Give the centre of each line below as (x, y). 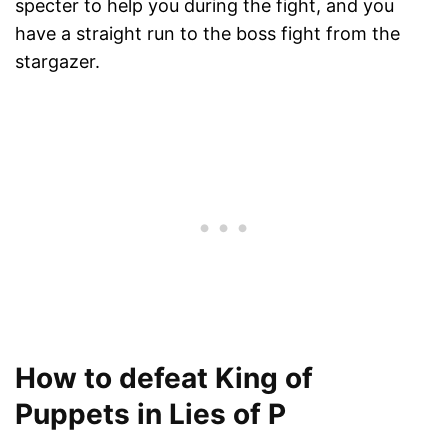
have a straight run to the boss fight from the (207, 33)
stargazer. (57, 61)
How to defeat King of (164, 378)
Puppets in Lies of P (150, 414)
